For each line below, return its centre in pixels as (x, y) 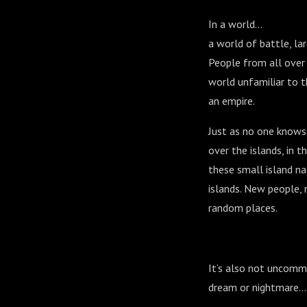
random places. (243, 208)
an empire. (232, 101)
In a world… (235, 24)
